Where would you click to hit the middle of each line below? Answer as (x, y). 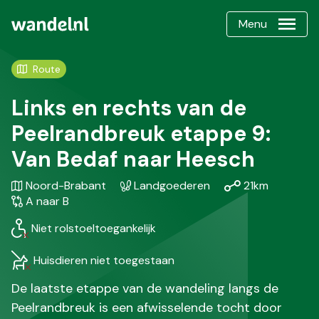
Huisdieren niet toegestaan (104, 260)
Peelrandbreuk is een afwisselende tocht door (147, 308)
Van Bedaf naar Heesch (133, 159)
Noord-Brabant (66, 185)
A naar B (47, 201)
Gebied (30, 185)
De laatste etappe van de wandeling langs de (145, 288)
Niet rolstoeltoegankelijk (94, 228)
